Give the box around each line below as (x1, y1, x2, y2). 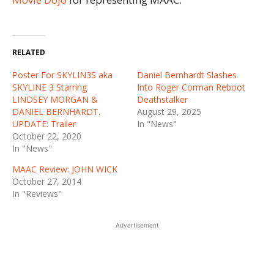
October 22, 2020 (12, 130, 81, 142)
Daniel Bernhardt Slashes (137, 68, 237, 81)
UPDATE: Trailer (12, 117, 76, 130)
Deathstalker (137, 93, 188, 105)
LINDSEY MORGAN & (12, 93, 98, 105)
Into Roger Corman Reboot (137, 81, 245, 93)
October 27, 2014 (12, 175, 81, 187)
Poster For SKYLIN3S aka (12, 68, 113, 81)
